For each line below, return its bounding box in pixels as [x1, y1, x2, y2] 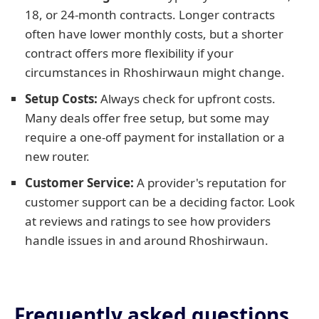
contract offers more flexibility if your [25, 45, 234, 61]
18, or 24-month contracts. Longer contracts [25, 6, 275, 23]
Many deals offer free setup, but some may [25, 110, 269, 126]
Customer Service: [25, 174, 134, 191]
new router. [25, 148, 90, 164]
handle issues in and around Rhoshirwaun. [25, 232, 268, 249]
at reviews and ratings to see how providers [25, 213, 271, 229]
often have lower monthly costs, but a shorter [25, 26, 283, 42]
